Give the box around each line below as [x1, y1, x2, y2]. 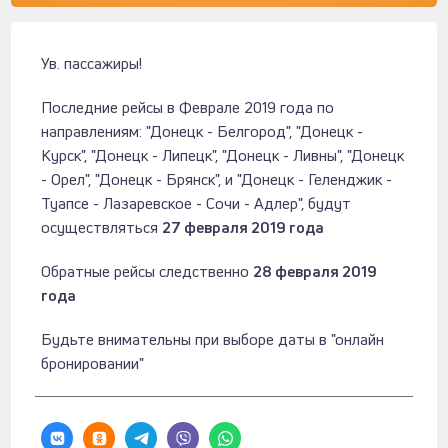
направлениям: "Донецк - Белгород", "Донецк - [41, 121, 364, 143]
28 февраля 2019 [253, 261, 378, 283]
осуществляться [41, 217, 163, 239]
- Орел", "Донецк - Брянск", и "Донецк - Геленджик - [41, 169, 393, 191]
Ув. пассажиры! [41, 53, 143, 75]
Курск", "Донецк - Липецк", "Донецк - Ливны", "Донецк [41, 145, 405, 167]
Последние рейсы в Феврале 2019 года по [41, 97, 335, 119]
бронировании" [41, 353, 145, 375]
